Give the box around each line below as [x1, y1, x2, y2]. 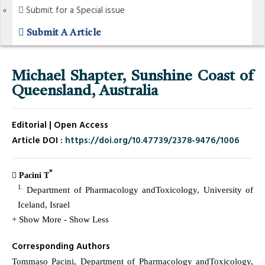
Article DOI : [12, 134, 65, 148]
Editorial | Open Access [12, 118, 108, 132]
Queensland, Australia [12, 84, 158, 99]
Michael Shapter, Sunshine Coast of [12, 69, 253, 84]
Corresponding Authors [12, 240, 110, 254]
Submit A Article [24, 28, 102, 38]
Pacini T [17, 171, 49, 180]
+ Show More [12, 215, 62, 224]
